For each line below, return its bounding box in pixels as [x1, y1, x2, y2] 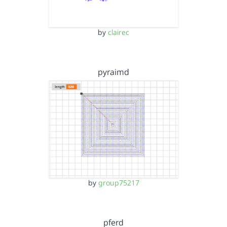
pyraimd [98, 66, 129, 78]
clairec [108, 27, 129, 37]
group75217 [98, 177, 139, 187]
